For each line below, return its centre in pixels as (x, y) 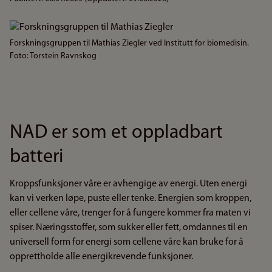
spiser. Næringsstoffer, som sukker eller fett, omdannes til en (129, 228)
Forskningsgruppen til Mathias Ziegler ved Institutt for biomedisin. (129, 43)
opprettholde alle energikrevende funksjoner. (101, 257)
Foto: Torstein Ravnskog (53, 56)
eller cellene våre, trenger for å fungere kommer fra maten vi (130, 213)
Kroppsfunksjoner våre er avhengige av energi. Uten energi (128, 184)
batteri (36, 157)
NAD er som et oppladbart (116, 133)
